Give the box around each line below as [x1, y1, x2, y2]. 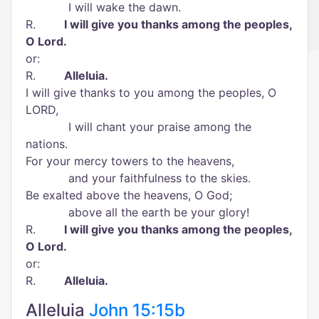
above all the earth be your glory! [26, 205, 249, 219]
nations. [26, 137, 68, 151]
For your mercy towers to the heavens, [26, 154, 234, 168]
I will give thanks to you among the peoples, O [26, 85, 276, 100]
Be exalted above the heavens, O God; [26, 188, 232, 202]
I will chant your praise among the [26, 120, 251, 134]
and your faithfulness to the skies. [26, 171, 251, 185]
